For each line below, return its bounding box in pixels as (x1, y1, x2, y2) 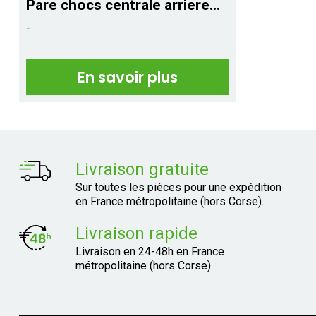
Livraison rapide (75, 224, 197, 244)
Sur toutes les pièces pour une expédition (75, 181, 281, 195)
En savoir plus (77, 67, 178, 88)
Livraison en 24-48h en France (75, 245, 224, 259)
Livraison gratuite (75, 159, 209, 180)
